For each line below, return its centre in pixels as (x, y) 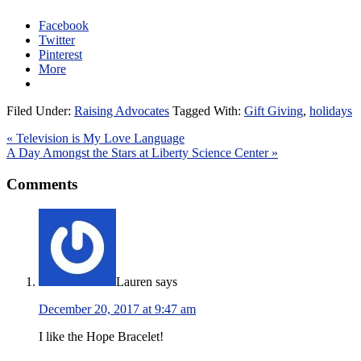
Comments (42, 184)
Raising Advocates (122, 111)
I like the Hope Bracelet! (101, 336)
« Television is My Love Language (95, 139)
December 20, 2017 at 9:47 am (117, 309)
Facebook (64, 26)
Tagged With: (208, 111)
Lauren (134, 281)
